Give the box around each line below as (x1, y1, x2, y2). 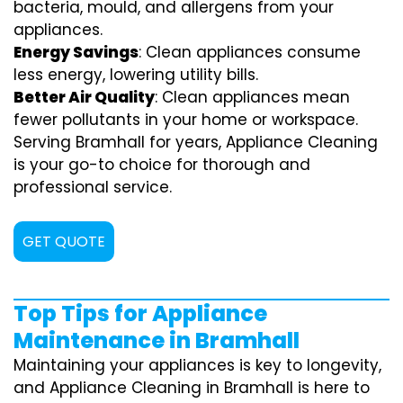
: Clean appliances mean (155, 85, 350, 108)
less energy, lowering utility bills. (13, 63, 258, 85)
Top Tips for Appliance (13, 298, 267, 328)
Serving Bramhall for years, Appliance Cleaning (13, 130, 378, 153)
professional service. (13, 175, 172, 198)
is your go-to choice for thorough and (13, 153, 310, 175)
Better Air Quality (13, 85, 155, 108)
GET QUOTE (22, 230, 105, 252)
